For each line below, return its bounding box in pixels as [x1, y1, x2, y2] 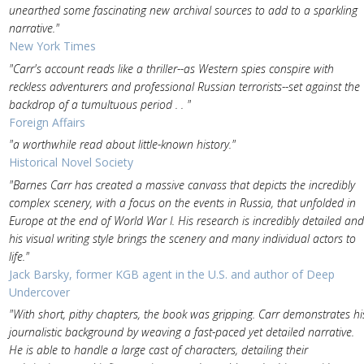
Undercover [8, 284, 70, 300]
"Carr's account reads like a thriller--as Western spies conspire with [8, 60, 334, 76]
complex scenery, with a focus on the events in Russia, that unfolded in [8, 194, 356, 210]
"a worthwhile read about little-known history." [8, 136, 236, 152]
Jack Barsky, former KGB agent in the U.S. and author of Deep [8, 266, 335, 282]
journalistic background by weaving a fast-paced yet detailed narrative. [8, 324, 354, 340]
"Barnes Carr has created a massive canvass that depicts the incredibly [8, 176, 355, 193]
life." [8, 248, 29, 264]
